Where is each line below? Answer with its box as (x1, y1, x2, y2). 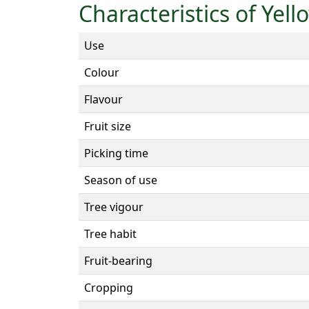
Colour (84, 64, 119, 80)
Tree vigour (84, 199, 143, 215)
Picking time (84, 145, 148, 161)
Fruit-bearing (84, 252, 152, 268)
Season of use (84, 172, 157, 188)
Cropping (84, 279, 133, 295)
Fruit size (84, 118, 131, 134)
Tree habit (84, 226, 137, 241)
